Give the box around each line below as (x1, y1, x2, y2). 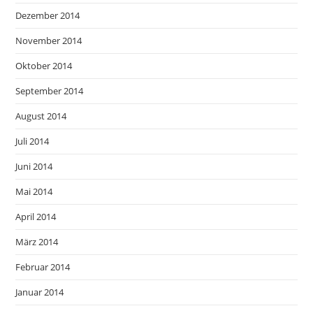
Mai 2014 (15, 185, 53, 198)
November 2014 (15, 34, 82, 47)
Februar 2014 (15, 261, 71, 273)
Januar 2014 (15, 286, 64, 298)
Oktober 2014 (15, 59, 73, 72)
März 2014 (15, 235, 59, 248)
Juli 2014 (15, 135, 50, 147)
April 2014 (15, 210, 57, 223)
